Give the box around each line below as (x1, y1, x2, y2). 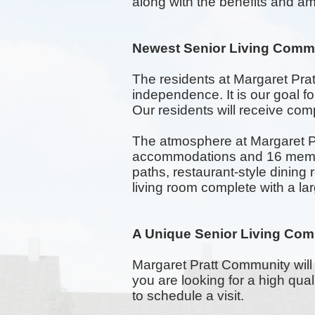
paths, (132, 165, 173, 179)
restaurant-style (173, 165, 266, 179)
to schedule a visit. (132, 288, 244, 303)
